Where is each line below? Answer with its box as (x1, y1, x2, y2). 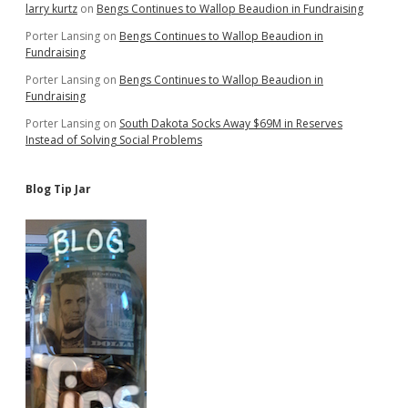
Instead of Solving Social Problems (25, 132, 202, 148)
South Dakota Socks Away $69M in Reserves (119, 116, 342, 131)
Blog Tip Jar (25, 181, 91, 197)
